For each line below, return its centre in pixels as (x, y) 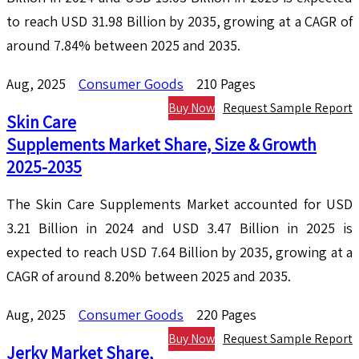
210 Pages (226, 84)
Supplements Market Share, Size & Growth (161, 145)
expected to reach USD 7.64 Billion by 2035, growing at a (179, 252)
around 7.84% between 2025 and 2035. (123, 46)
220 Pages (226, 315)
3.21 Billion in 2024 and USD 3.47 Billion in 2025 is (179, 228)
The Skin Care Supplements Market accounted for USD (179, 204)
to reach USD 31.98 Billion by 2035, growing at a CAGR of (179, 22)
